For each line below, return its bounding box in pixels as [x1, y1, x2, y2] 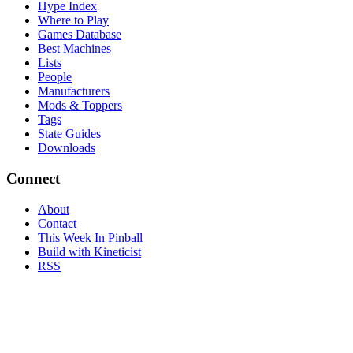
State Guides [38, 127, 101, 141]
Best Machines [38, 42, 111, 56]
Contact [38, 216, 76, 230]
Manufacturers [38, 84, 110, 98]
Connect [6, 170, 60, 188]
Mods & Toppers [38, 98, 122, 113]
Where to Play [38, 13, 109, 28]
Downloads [38, 141, 95, 155]
